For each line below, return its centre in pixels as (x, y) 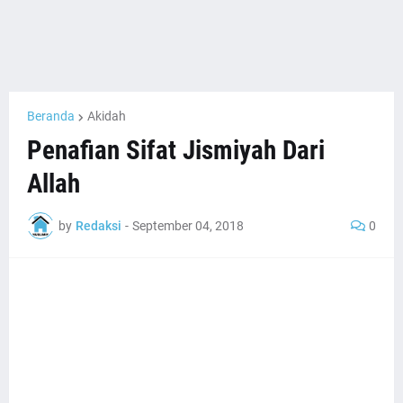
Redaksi (99, 225)
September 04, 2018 (188, 225)
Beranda (51, 116)
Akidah (107, 116)
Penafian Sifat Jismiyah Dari (176, 150)
